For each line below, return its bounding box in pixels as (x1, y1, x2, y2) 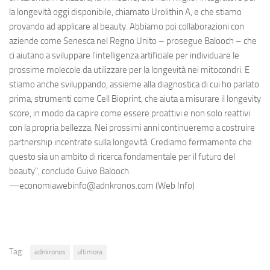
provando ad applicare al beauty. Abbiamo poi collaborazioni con (9, 21, 244, 33)
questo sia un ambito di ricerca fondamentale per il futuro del (9, 151, 235, 163)
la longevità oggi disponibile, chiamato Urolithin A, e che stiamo (9, 7, 242, 18)
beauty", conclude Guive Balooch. (9, 166, 133, 177)
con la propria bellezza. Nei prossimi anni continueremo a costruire (9, 122, 255, 134)
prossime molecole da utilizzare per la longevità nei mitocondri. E (9, 64, 250, 76)
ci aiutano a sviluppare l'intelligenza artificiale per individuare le (9, 50, 239, 61)
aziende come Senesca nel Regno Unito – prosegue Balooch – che (9, 36, 257, 47)
